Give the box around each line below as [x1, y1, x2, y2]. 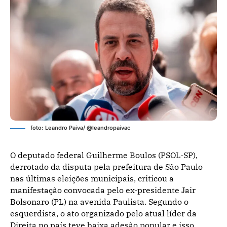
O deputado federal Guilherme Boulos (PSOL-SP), [10, 149, 198, 160]
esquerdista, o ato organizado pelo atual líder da [10, 208, 197, 218]
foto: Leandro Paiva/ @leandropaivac [30, 124, 130, 131]
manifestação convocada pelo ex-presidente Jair [10, 184, 196, 195]
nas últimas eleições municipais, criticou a [10, 173, 174, 183]
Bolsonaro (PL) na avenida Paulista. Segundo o [10, 196, 188, 207]
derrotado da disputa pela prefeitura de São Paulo [10, 161, 203, 172]
